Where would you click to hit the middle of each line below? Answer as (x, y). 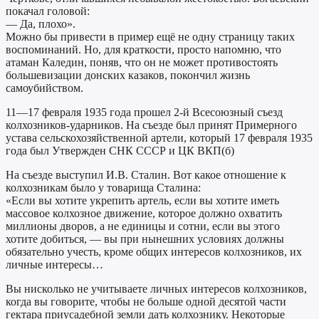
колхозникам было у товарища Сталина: (103, 188)
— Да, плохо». (41, 24)
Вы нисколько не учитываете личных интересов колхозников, (156, 289)
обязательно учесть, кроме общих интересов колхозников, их (154, 252)
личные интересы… (54, 265)
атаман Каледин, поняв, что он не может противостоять (142, 63)
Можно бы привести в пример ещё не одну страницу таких (150, 37)
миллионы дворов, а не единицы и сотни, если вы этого (143, 226)
